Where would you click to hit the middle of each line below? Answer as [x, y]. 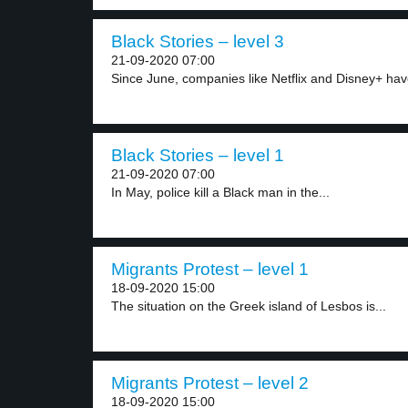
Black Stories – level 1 [198, 155]
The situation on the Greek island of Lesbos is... [249, 306]
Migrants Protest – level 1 [210, 269]
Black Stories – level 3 [198, 41]
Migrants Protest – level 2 [210, 383]
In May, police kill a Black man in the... [220, 192]
